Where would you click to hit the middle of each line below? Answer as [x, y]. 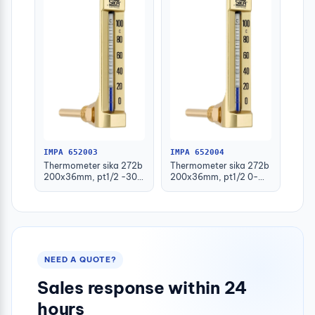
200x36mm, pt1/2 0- [214, 177]
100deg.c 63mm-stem [216, 188]
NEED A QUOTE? [81, 260]
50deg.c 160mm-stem [90, 188]
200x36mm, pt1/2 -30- [93, 177]
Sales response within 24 [142, 288]
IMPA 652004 [197, 153]
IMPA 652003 [71, 153]
